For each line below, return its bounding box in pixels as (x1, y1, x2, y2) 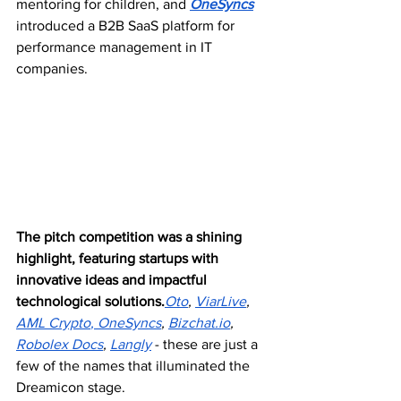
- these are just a (151, 337, 261, 353)
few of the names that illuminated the (16, 358, 253, 374)
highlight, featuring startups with (16, 251, 222, 267)
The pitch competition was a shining (16, 229, 245, 245)
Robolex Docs (16, 337, 103, 353)
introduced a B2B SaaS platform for (16, 18, 238, 34)
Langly (110, 337, 151, 353)
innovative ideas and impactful (16, 272, 210, 288)
